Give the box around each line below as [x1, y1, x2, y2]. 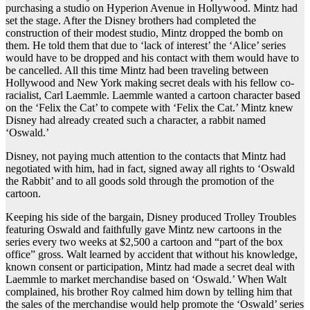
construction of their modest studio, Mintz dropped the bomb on [6, 27, 283, 39]
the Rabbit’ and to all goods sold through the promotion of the [6, 175, 274, 188]
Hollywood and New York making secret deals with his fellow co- [6, 77, 294, 89]
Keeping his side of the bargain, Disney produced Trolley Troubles [6, 211, 296, 224]
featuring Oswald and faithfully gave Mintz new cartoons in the [6, 224, 282, 236]
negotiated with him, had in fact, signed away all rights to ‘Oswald [6, 163, 295, 175]
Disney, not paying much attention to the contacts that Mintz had [6, 150, 286, 163]
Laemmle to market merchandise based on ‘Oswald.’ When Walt [6, 273, 286, 286]
